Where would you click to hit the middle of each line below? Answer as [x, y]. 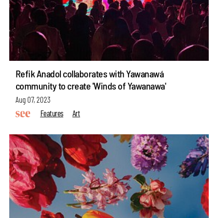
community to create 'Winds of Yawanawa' [91, 85]
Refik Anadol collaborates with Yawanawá [90, 73]
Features [52, 113]
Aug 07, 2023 [33, 99]
